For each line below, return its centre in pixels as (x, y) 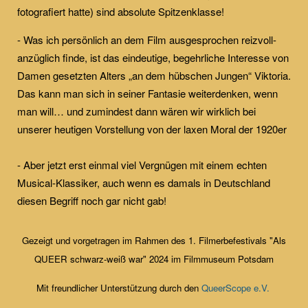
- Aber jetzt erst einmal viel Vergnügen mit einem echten (142, 164)
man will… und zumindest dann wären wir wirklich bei (136, 111)
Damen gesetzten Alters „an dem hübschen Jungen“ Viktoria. (154, 75)
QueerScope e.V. (236, 287)
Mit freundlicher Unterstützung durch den (119, 287)
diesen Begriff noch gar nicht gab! (92, 200)
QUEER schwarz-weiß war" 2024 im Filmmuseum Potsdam (154, 258)
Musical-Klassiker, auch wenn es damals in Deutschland (144, 182)
